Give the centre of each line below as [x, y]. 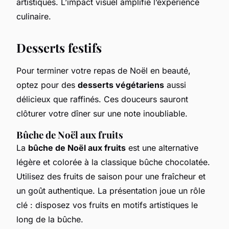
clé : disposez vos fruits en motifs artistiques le [107, 205]
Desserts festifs [59, 47]
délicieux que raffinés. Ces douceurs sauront [102, 99]
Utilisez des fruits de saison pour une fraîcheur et [111, 176]
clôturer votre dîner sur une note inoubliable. [102, 113]
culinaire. [34, 16]
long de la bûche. [50, 219]
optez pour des [47, 85]
